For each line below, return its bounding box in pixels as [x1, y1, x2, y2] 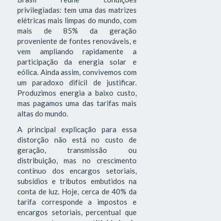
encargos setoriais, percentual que [17, 207, 137, 217]
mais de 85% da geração [17, 26, 137, 36]
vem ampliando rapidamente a [17, 47, 137, 56]
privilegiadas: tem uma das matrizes [17, 5, 137, 15]
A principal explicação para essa [17, 124, 137, 134]
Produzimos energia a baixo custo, [17, 88, 137, 98]
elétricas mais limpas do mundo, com [17, 16, 137, 25]
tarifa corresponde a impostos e [17, 197, 137, 206]
